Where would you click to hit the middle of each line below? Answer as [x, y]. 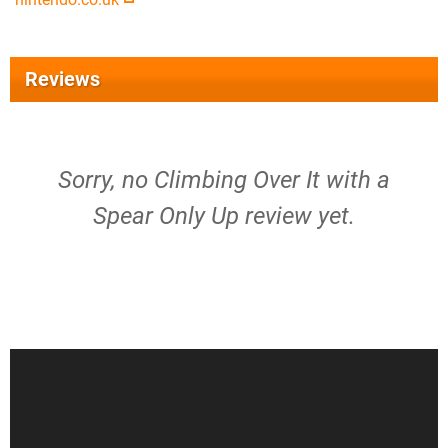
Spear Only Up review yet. [224, 216]
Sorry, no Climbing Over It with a [224, 180]
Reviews [62, 79]
